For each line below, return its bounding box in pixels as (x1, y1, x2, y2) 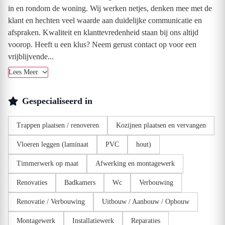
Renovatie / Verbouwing (17, 197, 85, 205)
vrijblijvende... (8, 52, 54, 61)
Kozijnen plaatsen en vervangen (116, 121, 206, 129)
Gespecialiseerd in (22, 95, 92, 106)
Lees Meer (9, 68, 40, 76)
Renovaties (17, 178, 47, 186)
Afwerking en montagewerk (95, 159, 175, 167)
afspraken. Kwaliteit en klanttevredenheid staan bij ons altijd (8, 28, 198, 37)
